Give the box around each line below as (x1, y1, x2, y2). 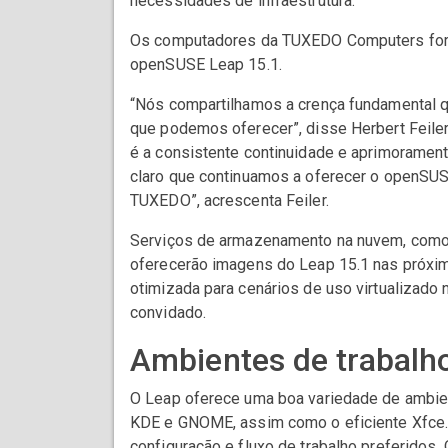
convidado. (130, 303, 206, 323)
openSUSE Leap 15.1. (130, 55, 282, 75)
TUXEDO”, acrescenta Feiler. (130, 191, 329, 211)
